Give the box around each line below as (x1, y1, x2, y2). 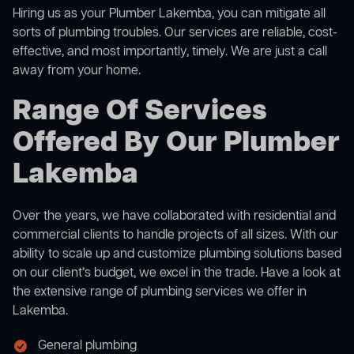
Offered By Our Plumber (13, 124, 340, 164)
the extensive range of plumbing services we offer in (13, 284, 307, 302)
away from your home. (13, 62, 141, 81)
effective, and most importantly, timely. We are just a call (13, 43, 327, 62)
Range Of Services (13, 92, 267, 132)
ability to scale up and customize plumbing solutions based (13, 246, 341, 264)
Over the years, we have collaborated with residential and (13, 208, 336, 226)
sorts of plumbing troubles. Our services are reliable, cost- (13, 24, 337, 43)
